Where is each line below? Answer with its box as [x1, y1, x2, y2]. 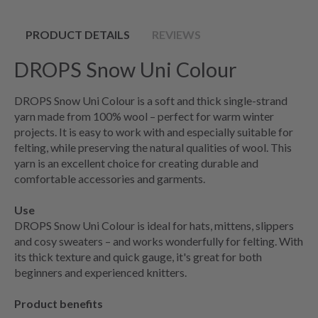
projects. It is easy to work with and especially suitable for [14, 124, 293, 138]
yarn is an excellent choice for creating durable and [14, 155, 258, 170]
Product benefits [14, 296, 103, 310]
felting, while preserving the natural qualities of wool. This [14, 140, 292, 154]
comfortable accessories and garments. [14, 171, 205, 185]
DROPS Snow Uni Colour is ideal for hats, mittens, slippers [14, 218, 294, 232]
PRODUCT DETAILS [26, 27, 130, 41]
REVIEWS [152, 27, 201, 41]
